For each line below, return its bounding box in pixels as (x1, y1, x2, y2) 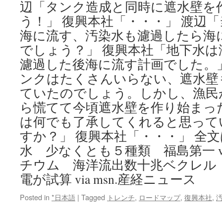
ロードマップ (139, 192, 180, 202)
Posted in (20, 192, 50, 202)
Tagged (81, 192, 105, 202)
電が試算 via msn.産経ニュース (20, 170, 196, 187)
